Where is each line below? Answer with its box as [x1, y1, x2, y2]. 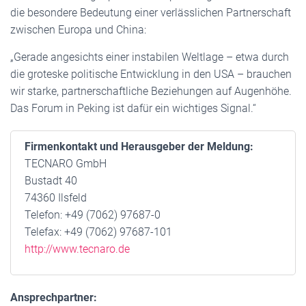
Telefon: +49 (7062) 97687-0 [25, 208, 161, 221]
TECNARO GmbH [25, 157, 107, 170]
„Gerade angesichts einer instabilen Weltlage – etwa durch [10, 51, 289, 64]
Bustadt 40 [25, 174, 77, 187]
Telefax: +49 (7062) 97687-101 [25, 225, 172, 238]
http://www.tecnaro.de [25, 242, 130, 255]
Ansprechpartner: [10, 291, 97, 304]
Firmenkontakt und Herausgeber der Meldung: [25, 140, 253, 153]
